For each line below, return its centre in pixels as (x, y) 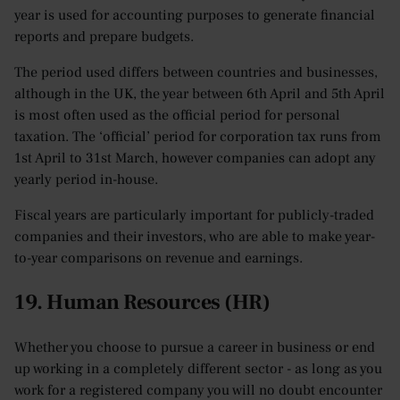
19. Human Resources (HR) (142, 303)
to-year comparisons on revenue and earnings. (158, 258)
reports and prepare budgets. (104, 37)
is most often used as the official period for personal (177, 116)
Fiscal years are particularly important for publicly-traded (194, 216)
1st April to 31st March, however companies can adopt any (195, 158)
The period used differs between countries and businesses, (196, 73)
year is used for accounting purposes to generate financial (195, 16)
